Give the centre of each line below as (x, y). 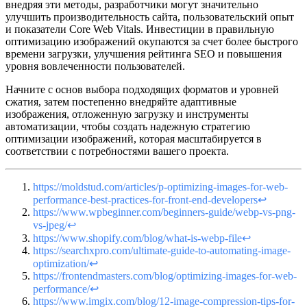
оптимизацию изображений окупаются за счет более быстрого (152, 41)
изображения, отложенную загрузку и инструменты (127, 114)
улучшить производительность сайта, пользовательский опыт (150, 16)
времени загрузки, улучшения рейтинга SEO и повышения (144, 53)
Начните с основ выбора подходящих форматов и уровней (142, 89)
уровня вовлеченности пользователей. (95, 66)
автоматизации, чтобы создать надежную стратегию (128, 126)
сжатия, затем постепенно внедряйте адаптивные (121, 101)
